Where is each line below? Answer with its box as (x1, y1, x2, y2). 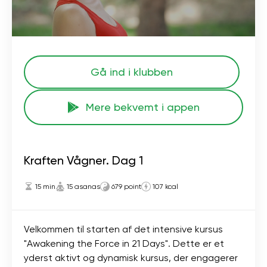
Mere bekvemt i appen (85, 100, 200, 113)
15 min (35, 182, 55, 191)
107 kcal (153, 182, 178, 191)
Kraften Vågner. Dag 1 (24, 153, 143, 167)
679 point (111, 182, 141, 191)
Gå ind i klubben (91, 65, 173, 78)
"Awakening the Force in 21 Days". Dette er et (24, 237, 224, 249)
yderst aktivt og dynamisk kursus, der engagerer (24, 252, 238, 263)
